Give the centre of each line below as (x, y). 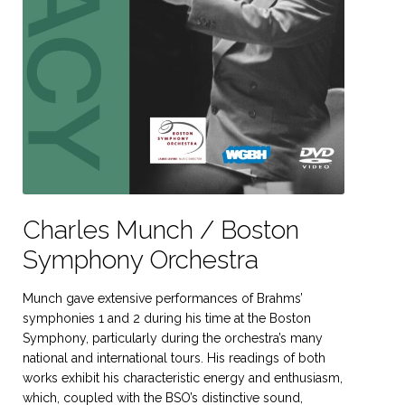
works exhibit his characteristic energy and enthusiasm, (182, 377)
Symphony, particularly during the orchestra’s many (172, 338)
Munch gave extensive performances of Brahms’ (162, 298)
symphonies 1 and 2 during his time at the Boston (166, 318)
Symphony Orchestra (140, 259)
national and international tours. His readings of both (174, 358)
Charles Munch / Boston (160, 230)
